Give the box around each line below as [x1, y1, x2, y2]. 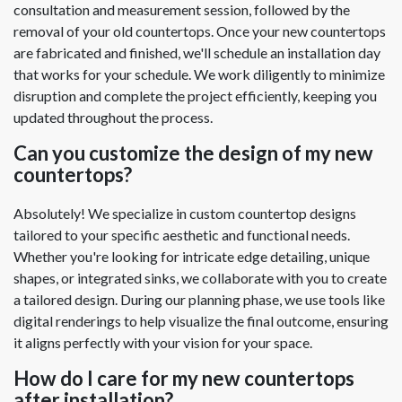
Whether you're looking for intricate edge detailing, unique [13, 247, 370, 265]
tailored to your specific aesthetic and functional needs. [13, 225, 350, 243]
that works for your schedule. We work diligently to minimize [13, 66, 385, 83]
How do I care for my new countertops [13, 365, 354, 390]
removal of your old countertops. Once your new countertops [13, 22, 386, 40]
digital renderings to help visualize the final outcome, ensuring [13, 311, 389, 329]
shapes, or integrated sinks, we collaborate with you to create [13, 268, 387, 286]
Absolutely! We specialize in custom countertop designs [13, 204, 356, 222]
